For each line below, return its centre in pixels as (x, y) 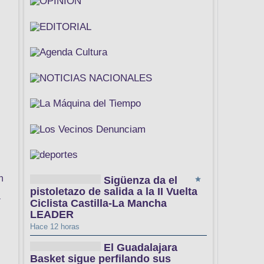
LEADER (52, 215)
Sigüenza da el (141, 181)
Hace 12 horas (55, 227)
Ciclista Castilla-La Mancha (98, 203)
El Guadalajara (141, 248)
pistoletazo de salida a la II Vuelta (114, 192)
